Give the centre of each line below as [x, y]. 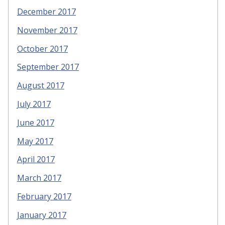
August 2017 [41, 86]
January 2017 [42, 215]
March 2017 [39, 178]
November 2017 [47, 30]
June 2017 [36, 122]
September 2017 [48, 67]
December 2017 [46, 12]
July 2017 [34, 104]
